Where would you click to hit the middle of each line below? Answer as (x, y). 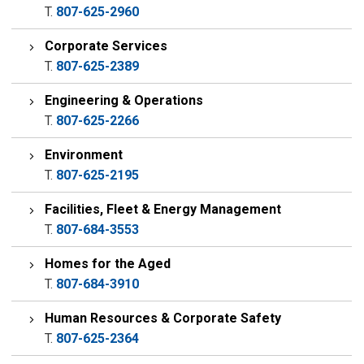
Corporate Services (106, 46)
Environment (84, 155)
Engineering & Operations (124, 100)
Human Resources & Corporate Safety (163, 318)
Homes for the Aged (108, 264)
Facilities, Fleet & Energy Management (163, 209)
